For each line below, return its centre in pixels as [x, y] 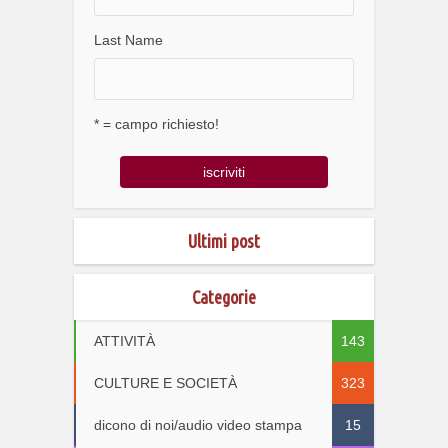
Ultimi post [224, 241]
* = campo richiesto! [156, 124]
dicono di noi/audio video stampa [198, 425]
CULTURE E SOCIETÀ [165, 383]
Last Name [128, 40]
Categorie [224, 297]
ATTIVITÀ [124, 341]
